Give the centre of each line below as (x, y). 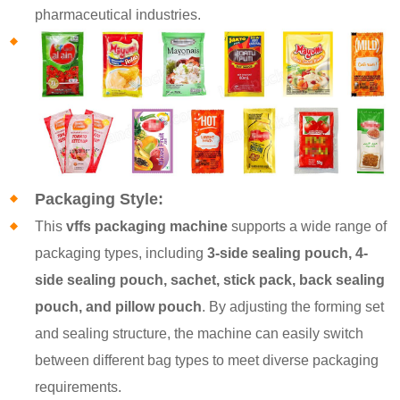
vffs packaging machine (147, 226)
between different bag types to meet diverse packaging (207, 360)
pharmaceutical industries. (118, 14)
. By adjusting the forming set (293, 306)
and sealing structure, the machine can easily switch (200, 333)
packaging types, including (121, 253)
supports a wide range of (308, 226)
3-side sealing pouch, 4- (288, 253)
